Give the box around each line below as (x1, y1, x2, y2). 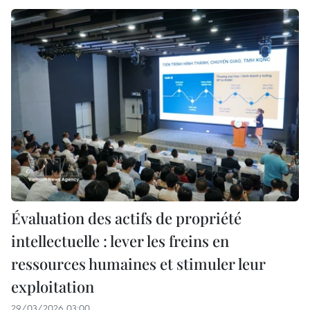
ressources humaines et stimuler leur (11, 253, 266, 274)
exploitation (11, 275, 94, 297)
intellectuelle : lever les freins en (11, 230, 229, 251)
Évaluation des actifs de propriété (11, 207, 241, 228)
